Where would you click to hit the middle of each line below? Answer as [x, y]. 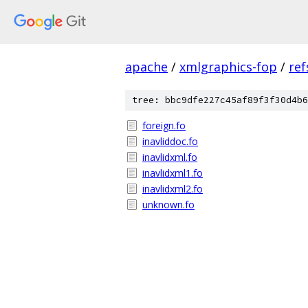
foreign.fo [164, 125]
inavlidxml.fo [170, 157]
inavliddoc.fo [170, 141]
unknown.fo [168, 205]
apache [146, 67]
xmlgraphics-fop [228, 67]
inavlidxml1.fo [173, 173]
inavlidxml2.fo [173, 189]
